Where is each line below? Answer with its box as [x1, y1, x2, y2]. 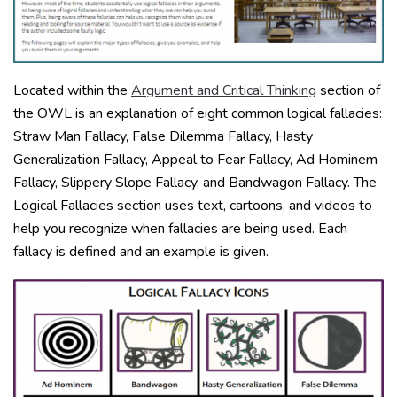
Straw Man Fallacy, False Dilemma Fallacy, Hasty [13, 127, 313, 147]
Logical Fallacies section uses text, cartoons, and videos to [13, 196, 372, 216]
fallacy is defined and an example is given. [13, 242, 269, 262]
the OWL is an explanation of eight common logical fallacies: [13, 104, 382, 124]
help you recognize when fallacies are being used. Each [13, 219, 347, 239]
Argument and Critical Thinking [131, 81, 316, 101]
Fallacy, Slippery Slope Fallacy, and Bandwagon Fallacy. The [13, 173, 377, 193]
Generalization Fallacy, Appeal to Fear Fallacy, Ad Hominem [13, 150, 378, 170]
